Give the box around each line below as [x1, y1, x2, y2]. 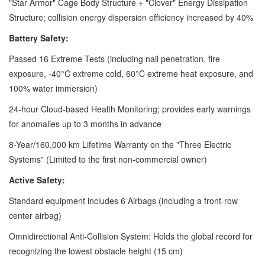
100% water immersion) [9, 82, 98, 94]
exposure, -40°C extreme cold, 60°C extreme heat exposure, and [9, 67, 253, 79]
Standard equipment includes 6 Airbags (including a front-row [9, 194, 238, 206]
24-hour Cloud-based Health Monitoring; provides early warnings [9, 102, 251, 115]
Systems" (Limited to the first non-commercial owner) [9, 153, 207, 165]
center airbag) [9, 209, 62, 221]
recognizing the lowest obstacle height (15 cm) [9, 244, 183, 257]
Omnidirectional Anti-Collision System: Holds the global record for [9, 230, 253, 242]
